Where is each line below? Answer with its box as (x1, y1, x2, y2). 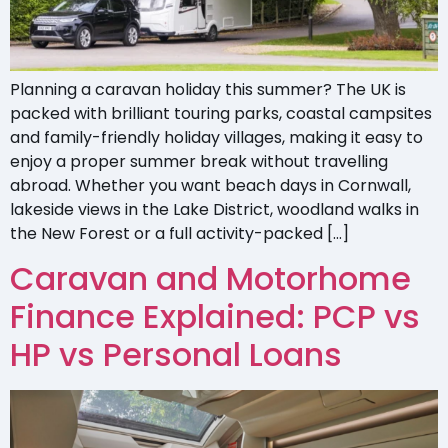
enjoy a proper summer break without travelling (10, 149, 388, 173)
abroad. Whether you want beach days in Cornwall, (10, 173, 411, 197)
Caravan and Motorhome (10, 256, 411, 301)
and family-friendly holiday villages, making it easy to (10, 125, 423, 149)
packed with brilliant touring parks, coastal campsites (10, 101, 432, 125)
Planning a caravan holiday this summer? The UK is (10, 77, 406, 101)
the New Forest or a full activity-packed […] (10, 221, 349, 245)
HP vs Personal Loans (10, 332, 342, 377)
